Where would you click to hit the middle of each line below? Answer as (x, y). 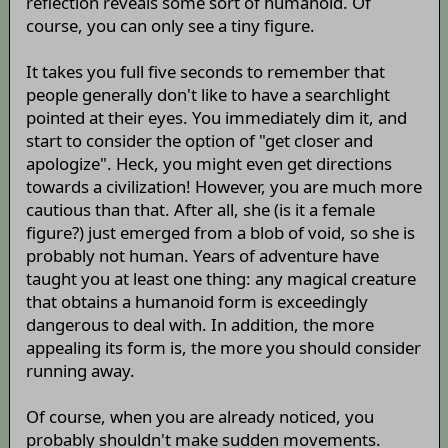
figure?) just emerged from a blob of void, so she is (220, 232)
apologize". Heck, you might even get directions (208, 163)
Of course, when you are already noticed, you (199, 416)
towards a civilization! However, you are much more (223, 186)
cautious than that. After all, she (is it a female (200, 209)
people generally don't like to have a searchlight (207, 94)
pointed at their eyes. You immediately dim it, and (216, 117)
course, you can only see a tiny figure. (170, 25)
